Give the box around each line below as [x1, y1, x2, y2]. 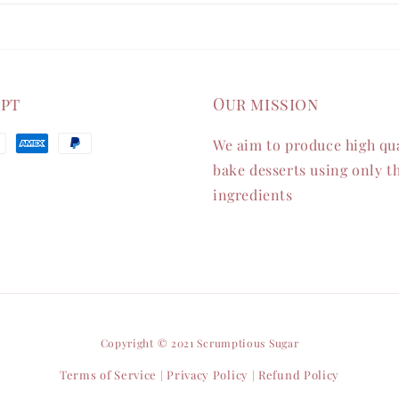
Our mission [213, 94, 319, 115]
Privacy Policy [167, 367, 248, 382]
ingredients [213, 185, 293, 204]
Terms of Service [59, 367, 158, 382]
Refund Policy [258, 367, 340, 382]
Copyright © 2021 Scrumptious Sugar [100, 336, 299, 350]
